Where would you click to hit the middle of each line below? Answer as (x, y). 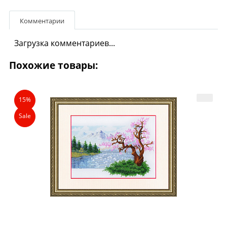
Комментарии (42, 21)
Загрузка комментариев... (65, 43)
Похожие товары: (53, 65)
